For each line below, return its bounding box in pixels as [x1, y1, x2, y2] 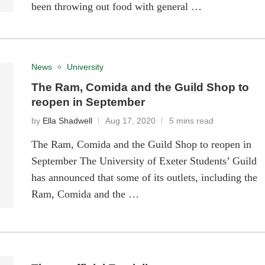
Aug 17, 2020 [105, 117, 156, 126]
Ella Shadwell [43, 117, 93, 126]
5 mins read [169, 117, 214, 126]
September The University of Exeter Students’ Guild [31, 155, 257, 167]
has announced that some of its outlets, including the [31, 172, 258, 184]
